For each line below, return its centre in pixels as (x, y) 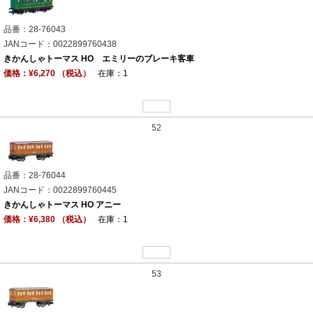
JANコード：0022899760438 (60, 44)
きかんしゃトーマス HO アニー (62, 205)
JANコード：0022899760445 (60, 190)
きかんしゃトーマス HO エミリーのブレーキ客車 (99, 58)
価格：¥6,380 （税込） (47, 220)
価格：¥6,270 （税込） (47, 73)
